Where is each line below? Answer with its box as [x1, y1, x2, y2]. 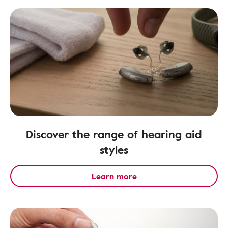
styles [100, 141, 128, 158]
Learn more [91, 170, 137, 182]
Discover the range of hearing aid [26, 126, 202, 142]
